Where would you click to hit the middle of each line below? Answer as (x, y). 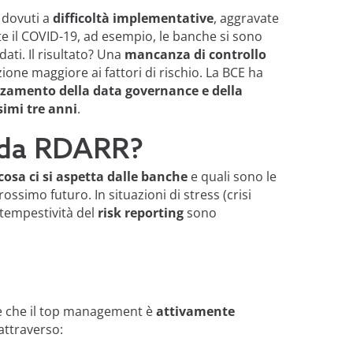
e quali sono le (232, 176)
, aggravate (246, 18)
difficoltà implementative (133, 18)
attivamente (195, 311)
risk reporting (140, 212)
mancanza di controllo (195, 54)
